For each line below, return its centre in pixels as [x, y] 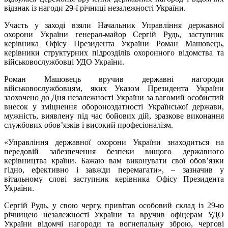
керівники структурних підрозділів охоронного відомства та [114, 52]
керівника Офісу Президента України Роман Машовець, [114, 43]
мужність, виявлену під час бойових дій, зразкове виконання [114, 116]
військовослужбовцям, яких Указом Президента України [114, 88]
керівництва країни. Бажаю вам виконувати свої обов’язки [114, 160]
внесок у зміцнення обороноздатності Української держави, [114, 106]
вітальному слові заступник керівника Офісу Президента [114, 179]
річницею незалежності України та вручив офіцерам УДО [114, 214]
